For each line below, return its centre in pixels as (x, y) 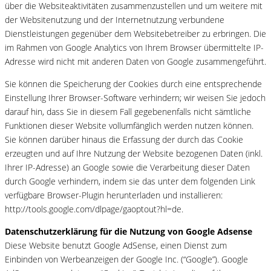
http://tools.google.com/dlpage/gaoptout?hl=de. (94, 209)
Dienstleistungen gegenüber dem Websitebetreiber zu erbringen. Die (135, 34)
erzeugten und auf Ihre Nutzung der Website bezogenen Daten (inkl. (134, 154)
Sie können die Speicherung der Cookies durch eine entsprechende (133, 84)
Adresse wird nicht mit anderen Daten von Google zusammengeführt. (135, 62)
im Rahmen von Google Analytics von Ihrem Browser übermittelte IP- (134, 48)
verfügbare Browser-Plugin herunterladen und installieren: (114, 195)
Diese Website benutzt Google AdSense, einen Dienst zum (116, 245)
